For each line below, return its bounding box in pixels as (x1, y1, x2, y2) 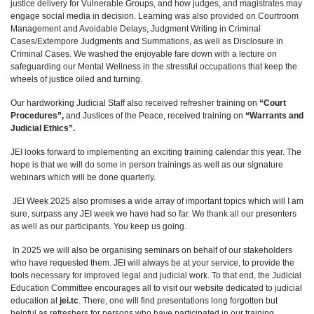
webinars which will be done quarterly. (11, 172, 156, 182)
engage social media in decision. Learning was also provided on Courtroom (11, 11, 299, 21)
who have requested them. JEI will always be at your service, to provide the (11, 258, 294, 268)
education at (11, 296, 60, 306)
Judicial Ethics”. (11, 123, 75, 133)
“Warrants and (245, 111, 303, 121)
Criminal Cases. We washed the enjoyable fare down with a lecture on (11, 49, 277, 59)
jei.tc (60, 296, 78, 306)
